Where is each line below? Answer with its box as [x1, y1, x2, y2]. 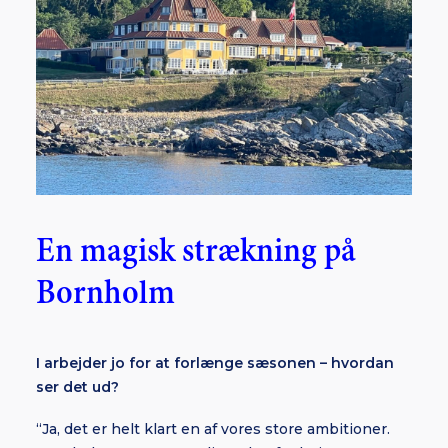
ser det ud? [36, 378, 119, 396]
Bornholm [36, 276, 175, 311]
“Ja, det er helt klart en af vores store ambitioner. [36, 420, 390, 438]
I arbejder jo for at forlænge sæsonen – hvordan [36, 354, 394, 372]
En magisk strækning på [36, 234, 356, 269]
